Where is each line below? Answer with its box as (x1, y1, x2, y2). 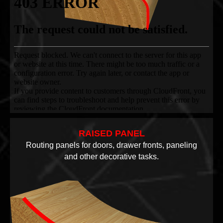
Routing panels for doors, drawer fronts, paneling (26, 140, 197, 149)
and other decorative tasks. (64, 152, 159, 161)
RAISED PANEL (78, 128, 145, 138)
